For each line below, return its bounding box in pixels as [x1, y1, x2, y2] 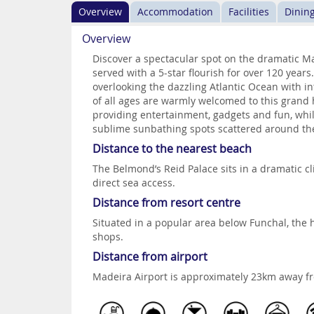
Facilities [228, 5, 269, 18]
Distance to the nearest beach [93, 141, 252, 156]
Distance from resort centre [93, 195, 240, 210]
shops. [93, 230, 123, 243]
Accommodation [137, 5, 213, 18]
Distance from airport [93, 249, 207, 264]
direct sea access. [93, 176, 175, 189]
